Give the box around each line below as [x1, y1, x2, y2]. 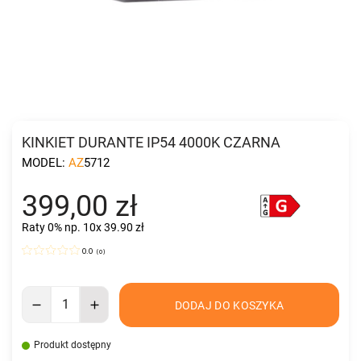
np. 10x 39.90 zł [62, 220, 144, 234]
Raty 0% [22, 220, 62, 234]
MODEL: [22, 155, 68, 170]
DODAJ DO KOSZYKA [174, 299, 284, 313]
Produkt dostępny [34, 338, 111, 351]
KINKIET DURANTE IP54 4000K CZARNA [22, 133, 280, 151]
